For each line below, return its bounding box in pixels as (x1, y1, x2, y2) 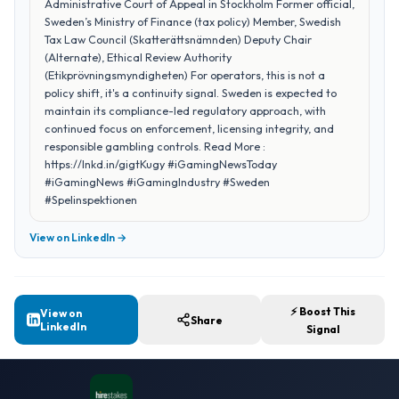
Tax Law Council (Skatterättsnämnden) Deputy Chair (45, 32, 312, 46)
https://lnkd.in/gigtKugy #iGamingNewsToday (45, 157, 277, 171)
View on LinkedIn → (29, 231, 126, 244)
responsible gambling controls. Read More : (45, 139, 265, 153)
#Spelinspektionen (45, 192, 137, 207)
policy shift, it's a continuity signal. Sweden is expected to (45, 85, 337, 100)
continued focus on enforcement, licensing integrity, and (45, 121, 334, 135)
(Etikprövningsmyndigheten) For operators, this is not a (45, 68, 325, 82)
